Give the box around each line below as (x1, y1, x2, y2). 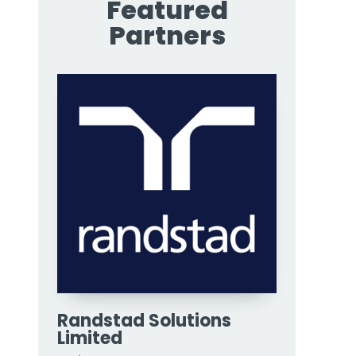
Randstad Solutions (57, 308, 231, 333)
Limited (57, 326, 122, 350)
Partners (108, 17, 226, 53)
